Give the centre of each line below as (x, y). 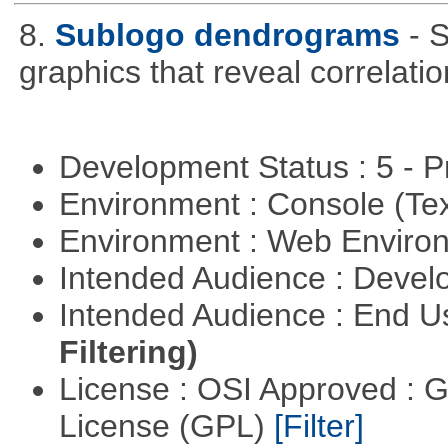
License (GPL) (166, 426)
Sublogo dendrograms (227, 34)
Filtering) (128, 352)
